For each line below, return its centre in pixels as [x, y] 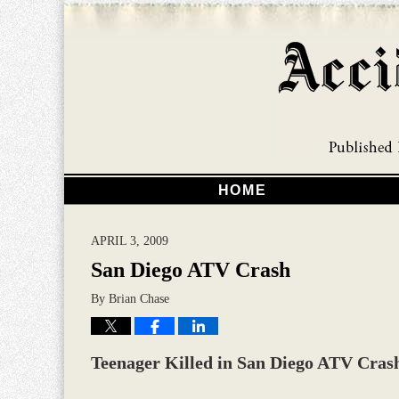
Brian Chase [139, 298]
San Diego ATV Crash [191, 270]
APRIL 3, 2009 [130, 240]
